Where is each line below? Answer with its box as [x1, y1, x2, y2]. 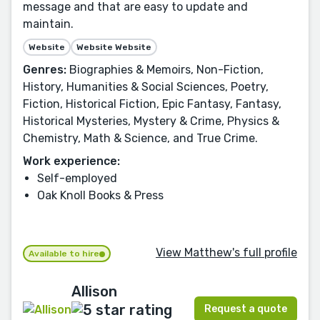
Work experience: [23, 154, 120, 168]
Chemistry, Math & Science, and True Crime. [23, 131, 258, 145]
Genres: [23, 62, 66, 76]
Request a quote [204, 303, 287, 316]
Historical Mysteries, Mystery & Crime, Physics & [23, 114, 279, 128]
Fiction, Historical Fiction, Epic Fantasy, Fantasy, [23, 96, 281, 111]
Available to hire [29, 248, 99, 259]
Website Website [76, 41, 151, 52]
